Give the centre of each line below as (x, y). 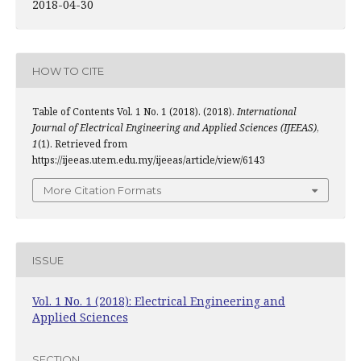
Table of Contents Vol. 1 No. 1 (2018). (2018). (135, 112)
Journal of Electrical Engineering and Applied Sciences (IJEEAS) (174, 128)
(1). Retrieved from (83, 144)
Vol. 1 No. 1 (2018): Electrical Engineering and (159, 301)
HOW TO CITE (68, 71)
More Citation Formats (102, 190)
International (267, 112)
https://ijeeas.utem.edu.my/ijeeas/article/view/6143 (149, 160)
